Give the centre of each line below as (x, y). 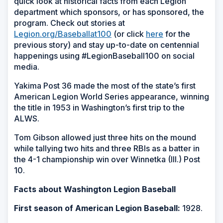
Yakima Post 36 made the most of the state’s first (105, 86)
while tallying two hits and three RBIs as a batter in (107, 149)
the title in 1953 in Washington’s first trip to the (99, 108)
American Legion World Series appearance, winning (111, 97)
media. (27, 67)
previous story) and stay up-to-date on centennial (107, 45)
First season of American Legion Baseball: (98, 208)
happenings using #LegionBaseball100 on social (104, 56)
